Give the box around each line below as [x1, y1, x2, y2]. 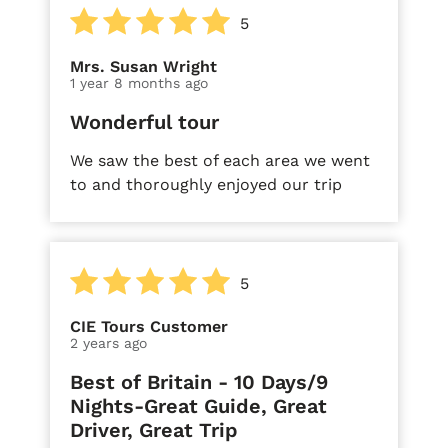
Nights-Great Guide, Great [70, 393, 327, 418]
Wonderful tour [70, 109, 219, 134]
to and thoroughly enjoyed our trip [70, 174, 342, 194]
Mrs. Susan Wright [70, 56, 217, 76]
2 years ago [70, 334, 147, 351]
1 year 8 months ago [70, 74, 208, 91]
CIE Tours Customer [70, 316, 228, 336]
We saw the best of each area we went [70, 150, 370, 170]
